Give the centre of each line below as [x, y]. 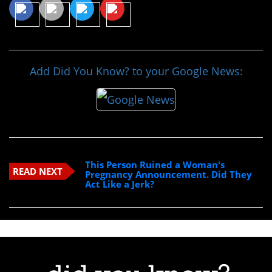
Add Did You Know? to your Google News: [136, 71]
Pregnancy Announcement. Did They [169, 174]
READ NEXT [37, 171]
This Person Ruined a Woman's [155, 164]
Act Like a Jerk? [120, 184]
